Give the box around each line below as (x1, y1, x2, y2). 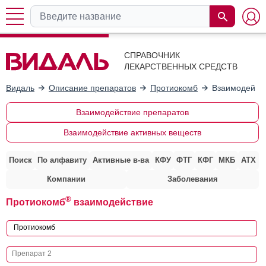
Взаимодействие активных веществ (63, 127, 201, 137)
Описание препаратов (49, 83, 136, 93)
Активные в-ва (92, 155, 149, 164)
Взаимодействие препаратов (75, 107, 189, 117)
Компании (46, 174, 85, 183)
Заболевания (167, 174, 218, 183)
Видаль (6, 83, 34, 93)
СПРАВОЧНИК (124, 50, 180, 60)
